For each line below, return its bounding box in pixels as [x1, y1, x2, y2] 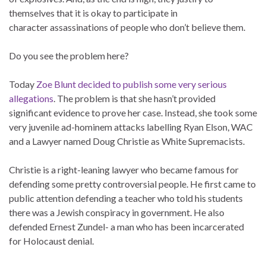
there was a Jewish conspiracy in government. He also [9, 206, 224, 218]
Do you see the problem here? [9, 49, 129, 61]
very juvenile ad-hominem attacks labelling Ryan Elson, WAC [9, 121, 253, 132]
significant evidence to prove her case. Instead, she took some [9, 106, 257, 118]
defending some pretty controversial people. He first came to [9, 178, 256, 189]
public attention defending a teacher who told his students [9, 192, 243, 204]
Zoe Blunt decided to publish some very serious [36, 78, 227, 90]
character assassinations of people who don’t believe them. [9, 21, 245, 33]
